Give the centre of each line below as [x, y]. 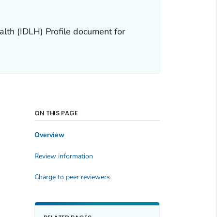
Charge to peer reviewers [72, 177]
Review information [63, 156]
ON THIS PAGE [56, 113]
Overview [49, 135]
